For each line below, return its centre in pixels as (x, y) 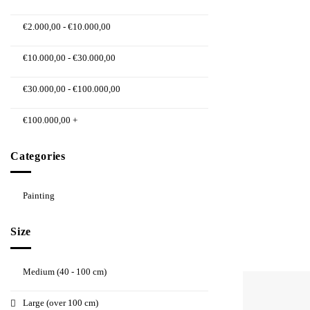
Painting (39, 196)
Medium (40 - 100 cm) (65, 271)
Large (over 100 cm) (61, 302)
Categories (38, 156)
